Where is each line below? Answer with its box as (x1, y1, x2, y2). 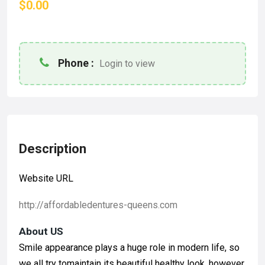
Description (19, 141, 86, 156)
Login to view (99, 58, 155, 69)
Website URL (19, 173, 73, 184)
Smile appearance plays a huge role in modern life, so (19, 242, 240, 253)
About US (19, 225, 63, 237)
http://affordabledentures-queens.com (19, 199, 177, 211)
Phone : (58, 57, 94, 69)
